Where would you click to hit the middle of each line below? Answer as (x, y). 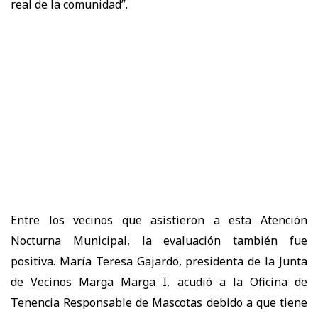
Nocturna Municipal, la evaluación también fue (159, 240)
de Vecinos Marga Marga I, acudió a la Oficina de (159, 281)
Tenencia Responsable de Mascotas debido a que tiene (159, 302)
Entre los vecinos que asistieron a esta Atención (159, 220)
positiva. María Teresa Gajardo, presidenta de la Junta (159, 261)
